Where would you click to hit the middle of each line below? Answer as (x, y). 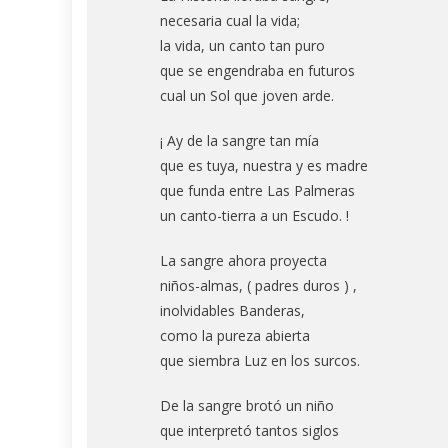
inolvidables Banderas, (232, 311)
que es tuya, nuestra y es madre (264, 166)
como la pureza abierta (235, 336)
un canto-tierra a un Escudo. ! (254, 216)
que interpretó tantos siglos (249, 431)
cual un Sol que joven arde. (247, 96)
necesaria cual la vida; (230, 21)
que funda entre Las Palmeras (257, 191)
